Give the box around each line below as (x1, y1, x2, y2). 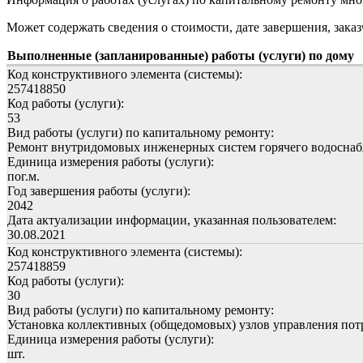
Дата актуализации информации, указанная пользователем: (7, 212, 336, 227)
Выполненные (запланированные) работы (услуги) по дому (7, 48, 354, 62)
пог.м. (7, 169, 40, 183)
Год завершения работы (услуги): (7, 183, 190, 198)
